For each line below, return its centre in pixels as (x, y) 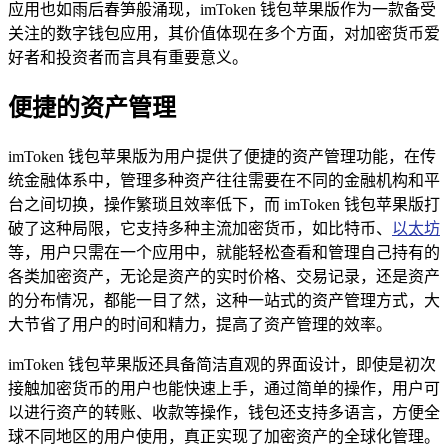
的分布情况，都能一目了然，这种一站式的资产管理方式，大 (224, 300)
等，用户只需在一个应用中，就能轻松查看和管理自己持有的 (224, 252)
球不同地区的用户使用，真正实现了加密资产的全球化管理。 (224, 436)
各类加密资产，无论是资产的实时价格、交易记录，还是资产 (224, 276)
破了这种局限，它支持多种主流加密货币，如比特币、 (200, 228)
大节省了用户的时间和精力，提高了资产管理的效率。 (200, 324)
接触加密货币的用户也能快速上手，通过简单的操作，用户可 (224, 388)
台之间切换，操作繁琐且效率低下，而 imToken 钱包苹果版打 (224, 204)
